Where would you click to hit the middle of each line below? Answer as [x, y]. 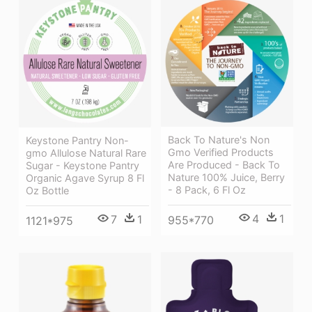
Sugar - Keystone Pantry [83, 165]
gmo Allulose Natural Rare [86, 153]
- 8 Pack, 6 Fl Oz [207, 190]
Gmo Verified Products [221, 153]
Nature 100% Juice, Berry [226, 178]
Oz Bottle [47, 190]
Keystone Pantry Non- [77, 140]
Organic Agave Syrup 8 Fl [85, 178]
